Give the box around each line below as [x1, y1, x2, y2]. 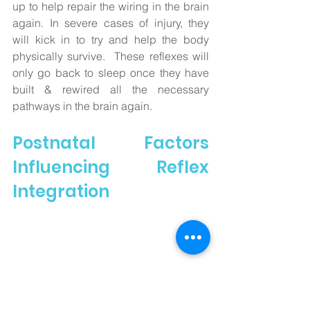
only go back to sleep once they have [12, 66, 209, 80]
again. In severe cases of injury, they [12, 16, 209, 30]
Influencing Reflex [12, 156, 209, 179]
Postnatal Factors [12, 131, 209, 155]
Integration [12, 180, 109, 203]
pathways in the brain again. [12, 99, 155, 113]
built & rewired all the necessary [12, 82, 209, 97]
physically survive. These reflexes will [12, 49, 209, 64]
